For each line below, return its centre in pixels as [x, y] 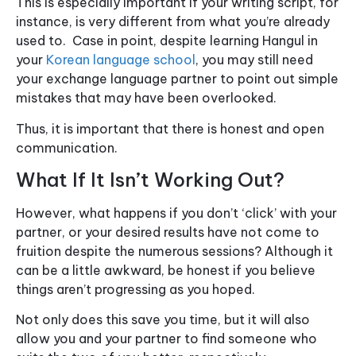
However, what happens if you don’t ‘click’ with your [176, 213]
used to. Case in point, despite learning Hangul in [167, 41]
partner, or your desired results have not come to [168, 232]
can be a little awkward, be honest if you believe [166, 270]
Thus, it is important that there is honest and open [170, 128]
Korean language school [121, 60]
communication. [67, 147]
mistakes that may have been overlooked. [146, 98]
